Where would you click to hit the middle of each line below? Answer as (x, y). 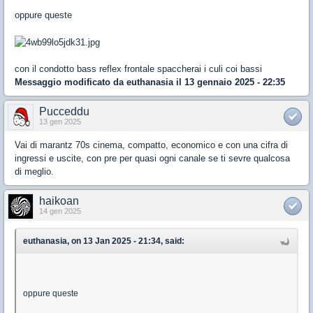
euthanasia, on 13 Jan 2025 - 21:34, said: (104, 241)
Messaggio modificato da (71, 82)
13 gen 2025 (60, 122)
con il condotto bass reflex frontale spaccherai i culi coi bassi (138, 69)
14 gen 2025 (60, 211)
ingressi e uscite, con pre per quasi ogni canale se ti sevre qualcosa (152, 159)
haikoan (59, 201)
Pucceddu (64, 112)
